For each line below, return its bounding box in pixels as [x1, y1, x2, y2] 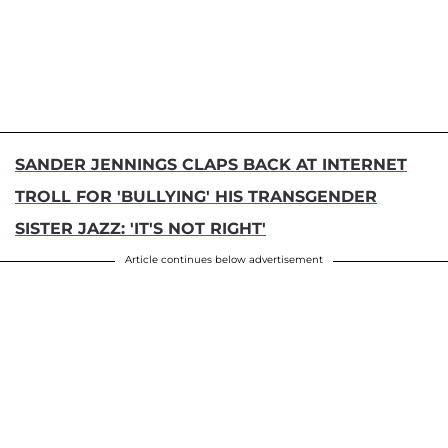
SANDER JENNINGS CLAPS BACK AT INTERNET [15, 155, 407, 175]
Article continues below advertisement [125, 253, 323, 267]
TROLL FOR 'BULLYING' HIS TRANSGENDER [15, 187, 377, 207]
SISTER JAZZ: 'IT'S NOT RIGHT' [15, 219, 266, 239]
